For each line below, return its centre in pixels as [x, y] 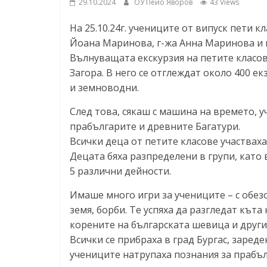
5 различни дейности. [120, 171]
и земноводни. [104, 87]
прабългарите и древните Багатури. [155, 126]
